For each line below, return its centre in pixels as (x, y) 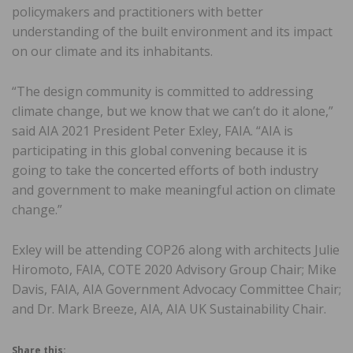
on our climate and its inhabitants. (112, 51)
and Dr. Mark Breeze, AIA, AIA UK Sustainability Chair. (169, 308)
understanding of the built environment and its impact (172, 31)
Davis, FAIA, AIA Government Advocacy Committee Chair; (176, 289)
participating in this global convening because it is (160, 150)
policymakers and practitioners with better (137, 11)
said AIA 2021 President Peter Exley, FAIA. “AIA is (152, 130)
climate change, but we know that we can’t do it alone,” (173, 111)
